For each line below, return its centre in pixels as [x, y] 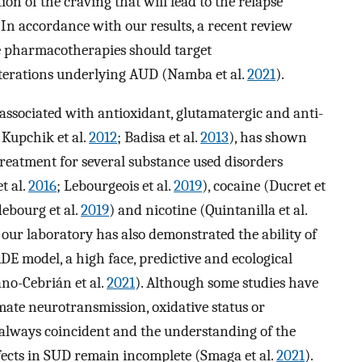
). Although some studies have [227, 283]
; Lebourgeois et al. [115, 186]
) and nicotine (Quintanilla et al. [208, 210]
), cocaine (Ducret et [264, 186]
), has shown [268, 138]
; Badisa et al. [159, 138]
